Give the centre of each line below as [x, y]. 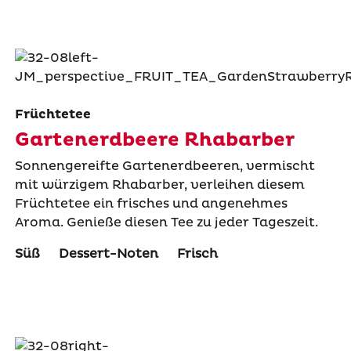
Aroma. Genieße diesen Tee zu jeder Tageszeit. [166, 222]
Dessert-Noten [108, 253]
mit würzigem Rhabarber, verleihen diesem [159, 185]
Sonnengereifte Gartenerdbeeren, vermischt [165, 166]
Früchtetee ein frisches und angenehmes [151, 203]
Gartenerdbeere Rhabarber [154, 140]
